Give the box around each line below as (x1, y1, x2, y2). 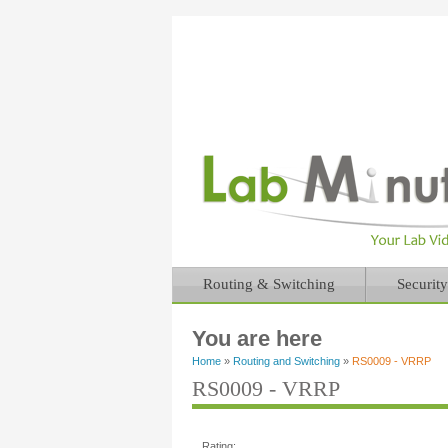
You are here (192, 326, 322, 351)
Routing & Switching (203, 276, 335, 292)
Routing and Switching (233, 355, 340, 367)
